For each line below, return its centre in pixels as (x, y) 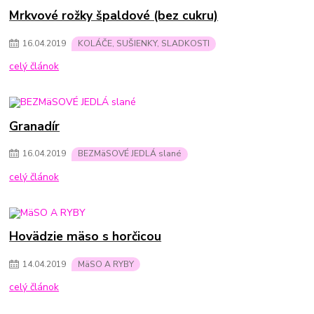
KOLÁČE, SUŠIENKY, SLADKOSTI (144, 43)
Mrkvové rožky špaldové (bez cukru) (114, 16)
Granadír (35, 126)
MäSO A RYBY (106, 264)
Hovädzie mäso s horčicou (86, 236)
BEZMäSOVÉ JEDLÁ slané (130, 154)
